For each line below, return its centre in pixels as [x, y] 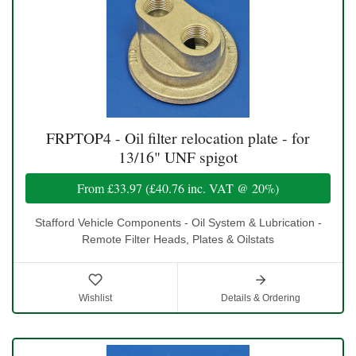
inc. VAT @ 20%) [232, 188]
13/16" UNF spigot [178, 157]
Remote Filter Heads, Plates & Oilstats [178, 239]
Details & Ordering [260, 298]
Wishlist [95, 298]
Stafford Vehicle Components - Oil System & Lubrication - [178, 222]
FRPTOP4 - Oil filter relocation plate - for [178, 137]
